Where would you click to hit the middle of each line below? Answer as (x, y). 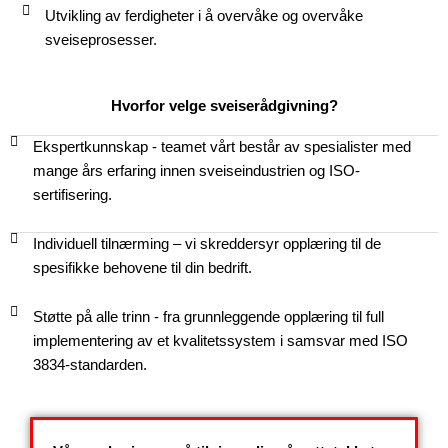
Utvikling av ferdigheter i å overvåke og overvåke (203, 16)
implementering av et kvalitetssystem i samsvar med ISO (220, 341)
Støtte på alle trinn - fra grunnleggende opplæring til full (208, 317)
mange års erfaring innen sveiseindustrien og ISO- (196, 171)
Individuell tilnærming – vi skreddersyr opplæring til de (206, 244)
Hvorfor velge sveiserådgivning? (224, 106)
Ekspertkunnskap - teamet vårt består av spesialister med (221, 147)
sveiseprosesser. (100, 40)
